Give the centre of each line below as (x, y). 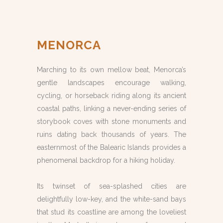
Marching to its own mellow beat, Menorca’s (111, 70)
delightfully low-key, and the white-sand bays (111, 199)
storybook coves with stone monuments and (111, 121)
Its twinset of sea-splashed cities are (111, 186)
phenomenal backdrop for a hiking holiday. (106, 160)
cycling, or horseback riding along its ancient (111, 96)
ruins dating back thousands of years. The (111, 134)
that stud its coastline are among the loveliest (111, 212)
